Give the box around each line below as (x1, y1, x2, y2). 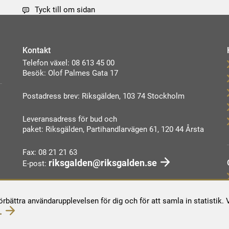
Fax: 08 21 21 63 (22, 148, 77, 157)
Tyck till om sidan (34, 5, 95, 15)
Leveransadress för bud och (22, 114, 117, 124)
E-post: (22, 159, 49, 169)
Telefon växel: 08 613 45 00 (22, 58, 114, 68)
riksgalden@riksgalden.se (49, 157, 157, 169)
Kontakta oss (22, 181, 76, 193)
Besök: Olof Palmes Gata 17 (22, 68, 118, 78)
